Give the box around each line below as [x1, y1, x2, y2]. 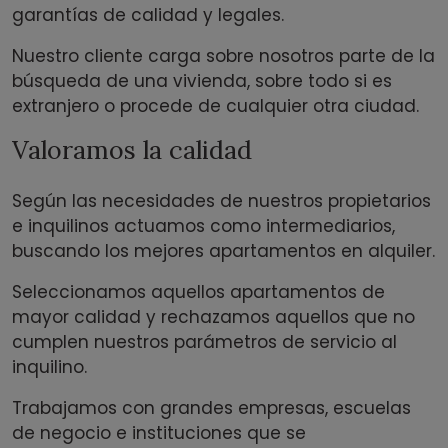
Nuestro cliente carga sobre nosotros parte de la [12, 44, 435, 69]
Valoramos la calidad [12, 134, 252, 167]
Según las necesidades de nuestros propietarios [12, 189, 431, 214]
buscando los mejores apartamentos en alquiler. [12, 239, 435, 264]
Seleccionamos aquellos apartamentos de [12, 280, 385, 305]
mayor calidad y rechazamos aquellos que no [12, 305, 415, 330]
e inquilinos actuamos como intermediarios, [12, 214, 395, 239]
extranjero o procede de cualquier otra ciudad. [12, 94, 419, 119]
